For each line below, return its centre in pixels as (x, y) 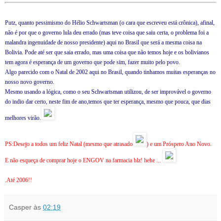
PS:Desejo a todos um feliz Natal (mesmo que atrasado (69, 144)
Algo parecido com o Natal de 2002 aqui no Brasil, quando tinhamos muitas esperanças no (110, 72)
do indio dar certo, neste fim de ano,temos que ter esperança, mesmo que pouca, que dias (108, 102)
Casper (20, 207)
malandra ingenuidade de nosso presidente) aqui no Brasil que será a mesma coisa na (103, 43)
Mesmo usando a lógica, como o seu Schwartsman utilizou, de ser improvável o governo (108, 92)
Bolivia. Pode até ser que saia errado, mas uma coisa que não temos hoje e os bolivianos (107, 53)
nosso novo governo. (30, 82)
